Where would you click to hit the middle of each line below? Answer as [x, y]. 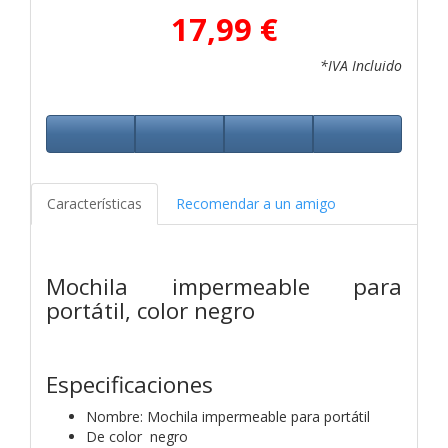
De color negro [137, 436]
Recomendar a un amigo [256, 203]
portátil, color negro [150, 310]
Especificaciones [129, 384]
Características [94, 203]
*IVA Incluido [361, 65]
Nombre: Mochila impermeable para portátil [228, 416]
